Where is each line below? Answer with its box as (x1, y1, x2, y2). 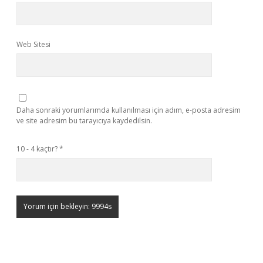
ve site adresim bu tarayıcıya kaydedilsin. (16, 116, 152, 126)
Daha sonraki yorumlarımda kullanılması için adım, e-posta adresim (16, 105, 241, 115)
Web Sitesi (16, 39, 50, 49)
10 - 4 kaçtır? (16, 144, 59, 154)
